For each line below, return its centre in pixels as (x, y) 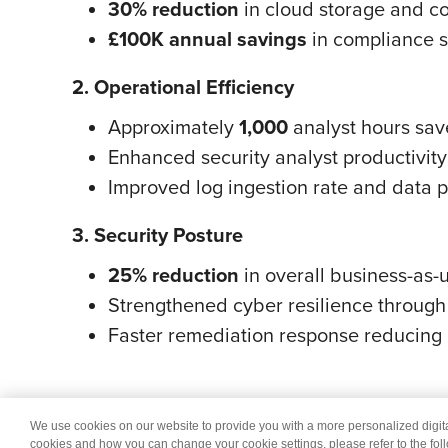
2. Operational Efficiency (183, 87)
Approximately (173, 126)
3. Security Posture (157, 235)
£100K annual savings (207, 39)
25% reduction (173, 275)
